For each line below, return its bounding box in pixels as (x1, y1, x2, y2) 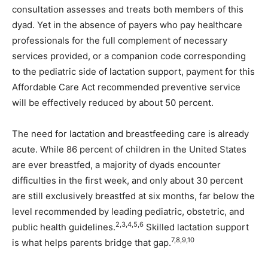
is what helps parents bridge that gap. (12, 236, 171, 248)
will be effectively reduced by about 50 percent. (12, 96, 214, 108)
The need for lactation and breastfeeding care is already (12, 127, 249, 139)
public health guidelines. (12, 221, 115, 233)
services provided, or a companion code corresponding (12, 50, 246, 62)
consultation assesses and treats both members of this (12, 3, 243, 15)
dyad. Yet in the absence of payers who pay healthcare (12, 19, 242, 31)
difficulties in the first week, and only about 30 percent (12, 174, 243, 186)
